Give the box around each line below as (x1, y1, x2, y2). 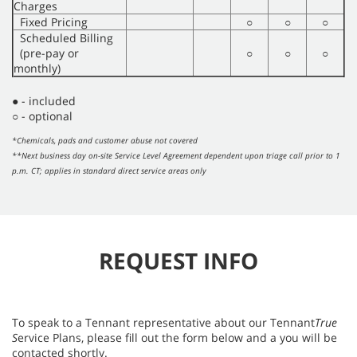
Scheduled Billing (14, 30, 113, 46)
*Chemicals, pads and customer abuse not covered (12, 135, 198, 147)
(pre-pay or (14, 45, 79, 61)
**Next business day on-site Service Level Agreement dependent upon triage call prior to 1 (12, 150, 340, 162)
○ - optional (12, 108, 73, 124)
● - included (12, 93, 76, 109)
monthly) (14, 61, 61, 76)
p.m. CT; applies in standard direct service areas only (12, 165, 206, 177)
